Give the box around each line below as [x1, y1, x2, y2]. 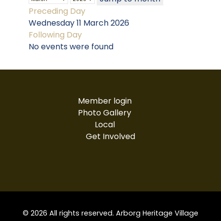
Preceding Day [29, 5, 85, 17]
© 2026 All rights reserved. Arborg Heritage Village [23, 208, 198, 219]
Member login [77, 95, 132, 107]
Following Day [29, 29, 82, 40]
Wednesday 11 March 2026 [29, 17, 129, 29]
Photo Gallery [78, 107, 131, 118]
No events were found [29, 40, 113, 52]
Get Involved [86, 130, 135, 142]
